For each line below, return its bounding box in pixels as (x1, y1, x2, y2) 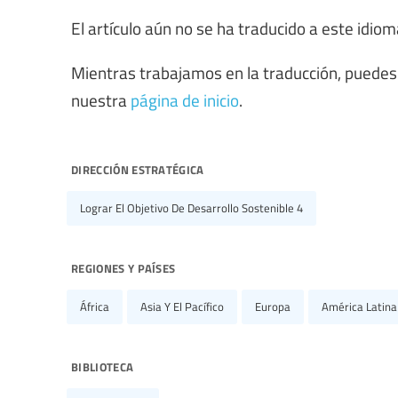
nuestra (71, 87, 131, 111)
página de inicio (131, 87, 239, 111)
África (80, 298, 109, 314)
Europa (255, 298, 291, 314)
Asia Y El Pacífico (140, 298, 224, 314)
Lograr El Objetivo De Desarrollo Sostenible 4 (80, 199, 303, 216)
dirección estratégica (71, 155, 204, 179)
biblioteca (71, 353, 134, 377)
